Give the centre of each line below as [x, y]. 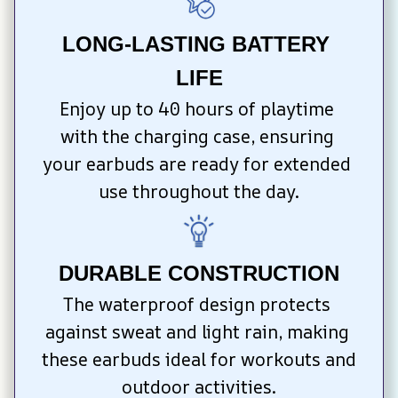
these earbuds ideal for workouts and [199, 360]
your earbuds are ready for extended [197, 164]
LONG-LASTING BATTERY [196, 44]
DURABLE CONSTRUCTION [199, 274]
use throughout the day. [199, 192]
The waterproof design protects [197, 305]
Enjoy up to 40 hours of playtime [197, 109]
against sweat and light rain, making [197, 332]
